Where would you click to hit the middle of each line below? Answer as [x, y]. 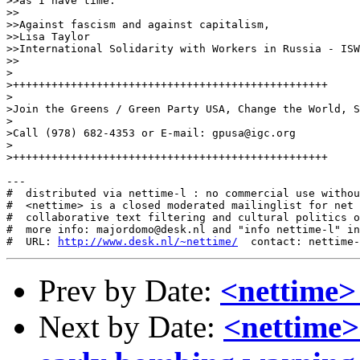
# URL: [32, 241]
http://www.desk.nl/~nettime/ [148, 241]
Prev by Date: [129, 290]
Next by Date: [131, 327]
